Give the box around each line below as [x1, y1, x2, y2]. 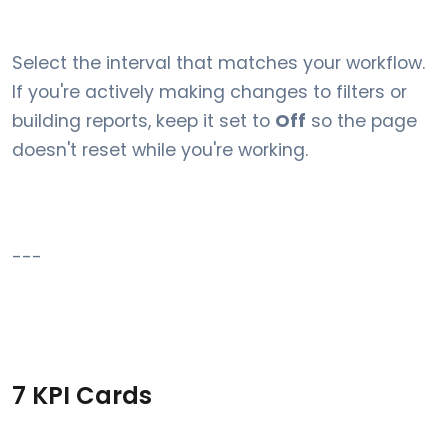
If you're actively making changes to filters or [12, 80, 407, 104]
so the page [306, 109, 417, 133]
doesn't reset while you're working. [12, 138, 308, 162]
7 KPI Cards [12, 379, 152, 412]
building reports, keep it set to [12, 109, 275, 133]
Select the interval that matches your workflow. [12, 51, 425, 75]
